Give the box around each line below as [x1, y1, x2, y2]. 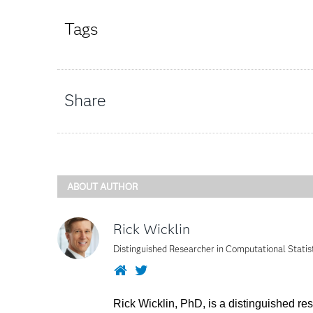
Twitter [147, 262, 189, 277]
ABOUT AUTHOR [67, 180, 138, 192]
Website [126, 262, 172, 277]
